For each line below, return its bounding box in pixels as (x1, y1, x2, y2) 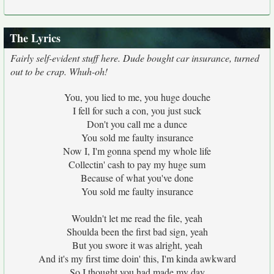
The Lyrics (10, 30, 61, 46)
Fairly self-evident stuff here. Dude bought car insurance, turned (10, 51, 259, 64)
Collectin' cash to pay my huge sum (68, 158, 206, 171)
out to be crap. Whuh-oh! (10, 65, 108, 78)
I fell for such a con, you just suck (73, 104, 201, 117)
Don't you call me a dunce (87, 117, 187, 130)
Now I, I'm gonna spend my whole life (63, 144, 211, 157)
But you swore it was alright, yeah (72, 239, 202, 251)
